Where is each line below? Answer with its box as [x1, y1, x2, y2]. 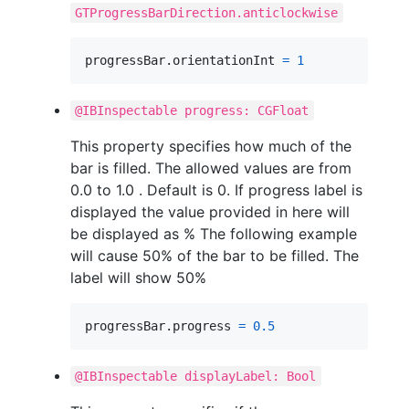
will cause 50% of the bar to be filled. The [70, 246, 359, 265]
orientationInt [173, 52, 282, 68]
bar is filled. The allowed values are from [70, 158, 351, 177]
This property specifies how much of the [70, 136, 351, 155]
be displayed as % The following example [70, 224, 357, 243]
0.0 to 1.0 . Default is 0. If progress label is [70, 180, 362, 199]
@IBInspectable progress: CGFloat [75, 102, 309, 118]
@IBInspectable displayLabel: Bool [75, 368, 317, 383]
